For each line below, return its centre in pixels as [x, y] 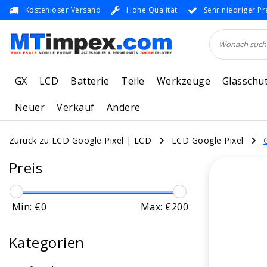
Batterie [90, 81]
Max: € [156, 207]
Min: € [27, 207]
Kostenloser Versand [63, 10]
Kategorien [47, 243]
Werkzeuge [183, 81]
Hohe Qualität [152, 10]
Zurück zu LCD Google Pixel [68, 140]
